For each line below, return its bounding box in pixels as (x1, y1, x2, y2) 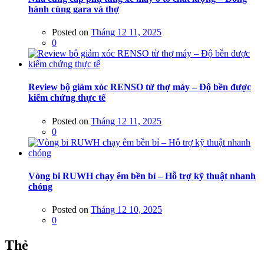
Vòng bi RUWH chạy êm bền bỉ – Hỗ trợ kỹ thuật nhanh (28, 171, 256, 181)
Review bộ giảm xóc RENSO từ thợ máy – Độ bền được (28, 82, 251, 93)
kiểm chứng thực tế (28, 93, 105, 103)
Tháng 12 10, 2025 (91, 204, 162, 215)
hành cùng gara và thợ (28, 4, 119, 14)
